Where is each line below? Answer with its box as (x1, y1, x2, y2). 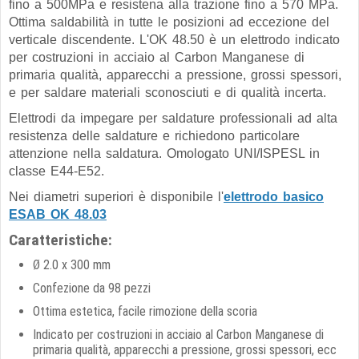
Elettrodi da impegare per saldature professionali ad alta (9, 111, 337, 125)
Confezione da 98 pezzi (33, 280, 151, 296)
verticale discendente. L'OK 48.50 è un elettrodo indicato (9, 33, 340, 46)
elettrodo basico (224, 190, 324, 204)
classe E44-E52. (9, 164, 104, 178)
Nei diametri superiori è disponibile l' (9, 190, 224, 204)
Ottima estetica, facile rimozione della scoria (33, 304, 257, 319)
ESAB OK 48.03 (9, 208, 107, 221)
